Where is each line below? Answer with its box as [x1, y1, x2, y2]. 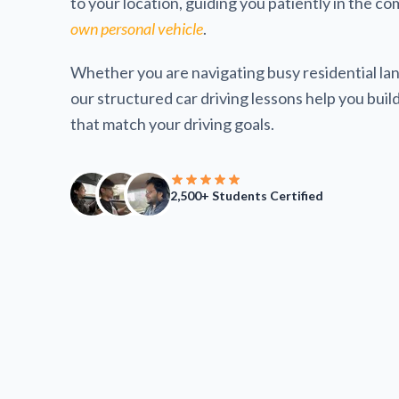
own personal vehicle [70, 18, 204, 38]
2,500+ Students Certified [170, 187, 324, 203]
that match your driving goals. [70, 113, 275, 134]
